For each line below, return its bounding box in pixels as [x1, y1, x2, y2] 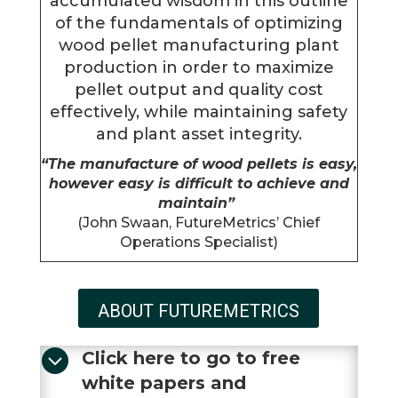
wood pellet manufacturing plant [58, 35, 339, 55]
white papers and [81, 371, 246, 394]
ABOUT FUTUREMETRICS [98, 299, 300, 322]
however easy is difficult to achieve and [48, 174, 349, 192]
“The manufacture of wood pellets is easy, [40, 155, 357, 172]
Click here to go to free [81, 346, 300, 369]
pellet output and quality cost [74, 79, 323, 99]
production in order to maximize [63, 57, 334, 77]
